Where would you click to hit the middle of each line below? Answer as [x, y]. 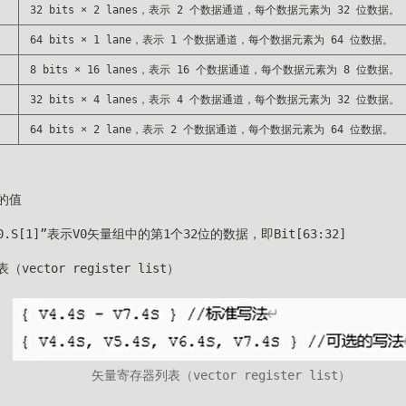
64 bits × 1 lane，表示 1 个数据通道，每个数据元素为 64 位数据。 [212, 40]
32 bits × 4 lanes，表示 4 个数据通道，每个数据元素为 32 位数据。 [215, 100]
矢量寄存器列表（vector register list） [221, 376]
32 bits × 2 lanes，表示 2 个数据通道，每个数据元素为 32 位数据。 [215, 10]
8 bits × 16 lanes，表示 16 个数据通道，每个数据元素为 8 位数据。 [215, 70]
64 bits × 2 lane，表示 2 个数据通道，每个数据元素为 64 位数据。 [212, 130]
